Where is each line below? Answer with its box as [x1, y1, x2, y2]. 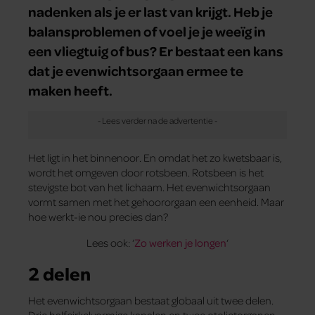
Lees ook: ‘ [86, 235, 134, 250]
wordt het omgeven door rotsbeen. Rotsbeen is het [28, 165, 264, 179]
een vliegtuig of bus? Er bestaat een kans [28, 41, 283, 60]
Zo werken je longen [134, 235, 226, 250]
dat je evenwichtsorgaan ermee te [28, 60, 243, 79]
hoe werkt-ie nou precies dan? [28, 209, 168, 224]
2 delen [28, 260, 91, 285]
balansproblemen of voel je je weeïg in [28, 21, 266, 40]
